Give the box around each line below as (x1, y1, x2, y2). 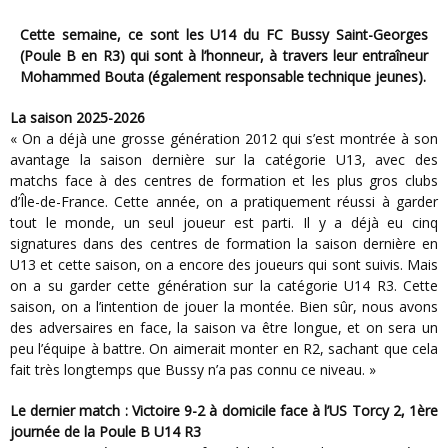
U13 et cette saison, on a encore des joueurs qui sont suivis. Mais (10, 255, 438, 275)
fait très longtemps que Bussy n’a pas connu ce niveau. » (10, 360, 376, 380)
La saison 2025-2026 (18, 108, 145, 128)
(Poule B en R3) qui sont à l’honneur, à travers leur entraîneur (20, 46, 428, 66)
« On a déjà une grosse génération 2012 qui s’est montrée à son (10, 129, 438, 149)
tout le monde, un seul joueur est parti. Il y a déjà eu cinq (10, 213, 438, 233)
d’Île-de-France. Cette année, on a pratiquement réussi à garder (10, 192, 438, 212)
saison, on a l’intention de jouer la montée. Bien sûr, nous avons (10, 297, 438, 317)
